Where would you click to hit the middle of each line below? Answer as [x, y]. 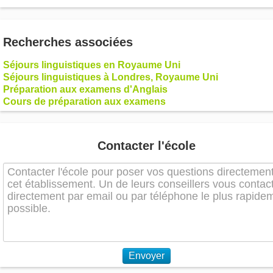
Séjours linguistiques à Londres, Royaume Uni [111, 77]
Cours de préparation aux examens [84, 102]
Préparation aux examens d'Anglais [85, 90]
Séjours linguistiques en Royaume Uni [92, 65]
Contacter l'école [146, 146]
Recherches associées [68, 42]
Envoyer [146, 256]
